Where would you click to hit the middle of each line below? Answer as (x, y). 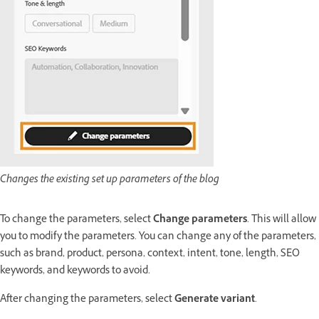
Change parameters (200, 221)
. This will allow (282, 221)
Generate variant (215, 300)
